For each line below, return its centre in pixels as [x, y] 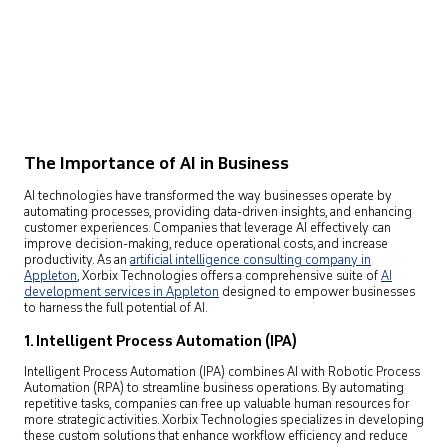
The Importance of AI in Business [156, 164]
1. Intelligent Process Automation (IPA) [160, 342]
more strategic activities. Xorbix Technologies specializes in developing [224, 420]
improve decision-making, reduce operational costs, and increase [206, 244]
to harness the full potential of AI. [116, 308]
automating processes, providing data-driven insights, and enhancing [218, 212]
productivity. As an [77, 260]
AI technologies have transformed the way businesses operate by [208, 196]
